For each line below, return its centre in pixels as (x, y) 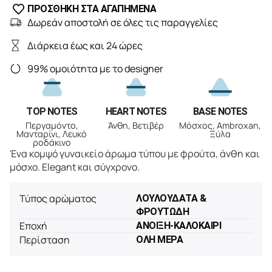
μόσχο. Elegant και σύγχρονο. (75, 167)
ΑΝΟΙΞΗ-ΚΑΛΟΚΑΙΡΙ (178, 226)
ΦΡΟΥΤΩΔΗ (162, 212)
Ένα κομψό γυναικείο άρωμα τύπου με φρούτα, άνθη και (135, 154)
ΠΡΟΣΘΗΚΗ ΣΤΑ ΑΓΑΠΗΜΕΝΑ (92, 9)
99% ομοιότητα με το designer (95, 69)
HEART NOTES (136, 112)
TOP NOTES (52, 112)
